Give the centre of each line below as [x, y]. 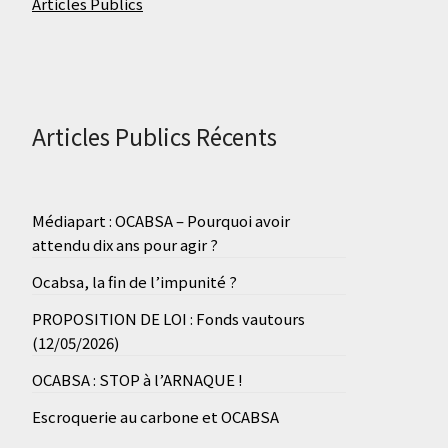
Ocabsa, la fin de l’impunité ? [134, 281]
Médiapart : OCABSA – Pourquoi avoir [160, 220]
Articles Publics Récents [154, 136]
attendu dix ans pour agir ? [124, 244]
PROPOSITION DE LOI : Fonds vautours [168, 318]
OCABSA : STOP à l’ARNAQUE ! [137, 379]
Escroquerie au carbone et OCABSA [155, 416]
